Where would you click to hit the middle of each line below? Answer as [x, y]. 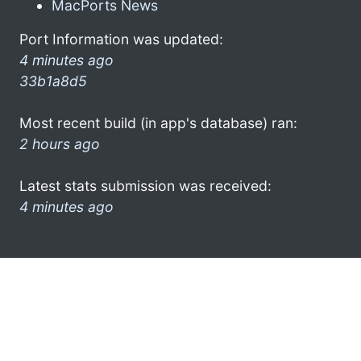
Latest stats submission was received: [145, 185]
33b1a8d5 [53, 81]
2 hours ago [60, 143]
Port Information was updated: [121, 39]
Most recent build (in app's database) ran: [158, 122]
